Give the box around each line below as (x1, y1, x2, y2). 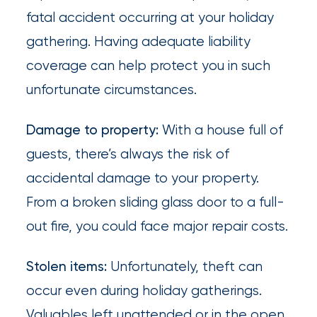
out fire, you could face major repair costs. (26, 218, 289, 235)
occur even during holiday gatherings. (26, 282, 263, 299)
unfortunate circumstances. (26, 81, 197, 98)
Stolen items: (26, 258, 108, 275)
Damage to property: (26, 122, 163, 139)
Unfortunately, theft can (107, 258, 263, 275)
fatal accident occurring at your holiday (26, 9, 275, 26)
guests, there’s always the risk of (26, 146, 230, 163)
